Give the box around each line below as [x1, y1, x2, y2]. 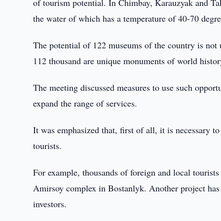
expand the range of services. [33, 97, 138, 109]
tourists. [33, 140, 62, 151]
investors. [33, 198, 67, 210]
